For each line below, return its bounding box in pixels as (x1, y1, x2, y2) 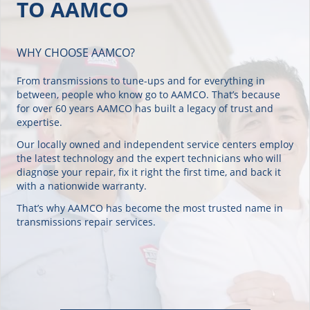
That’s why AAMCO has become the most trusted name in (17, 191, 283, 204)
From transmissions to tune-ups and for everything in (17, 64, 265, 77)
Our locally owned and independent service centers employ (17, 127, 293, 140)
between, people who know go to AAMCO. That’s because (17, 77, 280, 91)
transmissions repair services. (17, 205, 156, 218)
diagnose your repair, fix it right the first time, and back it (17, 155, 281, 168)
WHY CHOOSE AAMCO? (17, 35, 135, 50)
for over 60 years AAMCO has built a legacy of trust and (17, 91, 273, 104)
